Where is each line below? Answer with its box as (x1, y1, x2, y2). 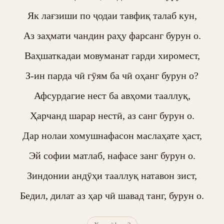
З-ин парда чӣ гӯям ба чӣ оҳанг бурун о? (25, 70, 198, 81)
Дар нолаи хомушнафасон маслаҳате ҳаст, (22, 130, 202, 141)
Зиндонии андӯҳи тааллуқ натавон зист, (27, 170, 197, 181)
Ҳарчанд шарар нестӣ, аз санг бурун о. (29, 110, 194, 121)
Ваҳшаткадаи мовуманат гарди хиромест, (24, 50, 200, 61)
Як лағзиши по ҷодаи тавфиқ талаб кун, (27, 10, 197, 21)
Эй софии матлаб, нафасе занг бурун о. (28, 150, 195, 161)
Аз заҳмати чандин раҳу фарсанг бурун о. (23, 30, 201, 41)
